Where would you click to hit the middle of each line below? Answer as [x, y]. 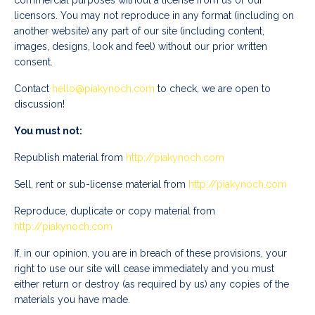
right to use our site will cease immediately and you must [144, 269]
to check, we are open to [213, 89]
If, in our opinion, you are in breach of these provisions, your [150, 253]
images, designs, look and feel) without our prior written [141, 47]
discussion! [39, 104]
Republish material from [69, 158]
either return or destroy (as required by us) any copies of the [152, 284]
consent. [33, 62]
